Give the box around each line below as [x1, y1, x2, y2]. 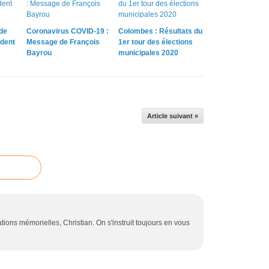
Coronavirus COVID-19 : [26, 26, 109, 35]
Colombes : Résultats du [118, 26, 202, 35]
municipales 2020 [118, 48, 178, 57]
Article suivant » [147, 112, 198, 119]
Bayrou [26, 48, 52, 57]
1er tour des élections [118, 37, 193, 46]
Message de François [26, 37, 100, 46]
